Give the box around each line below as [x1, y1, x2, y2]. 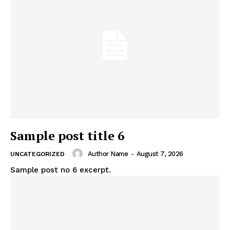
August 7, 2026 [136, 149, 183, 158]
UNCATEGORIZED [10, 150, 65, 158]
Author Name [87, 149, 128, 158]
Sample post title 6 [10, 127, 125, 144]
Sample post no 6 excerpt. [10, 165, 111, 175]
